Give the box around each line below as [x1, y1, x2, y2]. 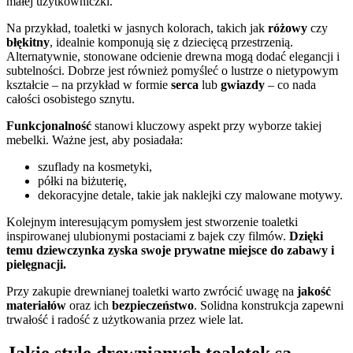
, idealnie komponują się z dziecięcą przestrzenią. [50, 35, 293, 49]
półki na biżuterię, [38, 173, 127, 188]
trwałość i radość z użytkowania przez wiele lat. [6, 312, 243, 326]
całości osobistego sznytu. [6, 91, 135, 106]
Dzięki [289, 229, 323, 243]
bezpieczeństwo [112, 298, 194, 312]
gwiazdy [221, 77, 265, 91]
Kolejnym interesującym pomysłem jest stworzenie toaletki [6, 214, 298, 229]
